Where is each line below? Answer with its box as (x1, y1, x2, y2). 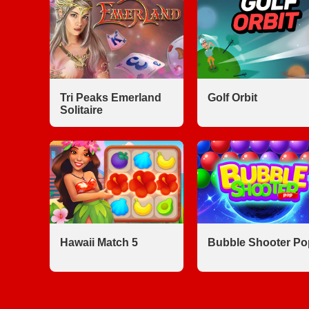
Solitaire (60, 104, 103, 116)
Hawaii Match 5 (60, 237, 138, 248)
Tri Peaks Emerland (60, 92, 161, 103)
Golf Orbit (207, 92, 257, 103)
